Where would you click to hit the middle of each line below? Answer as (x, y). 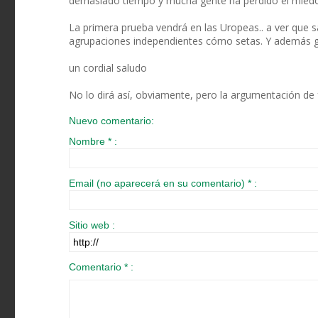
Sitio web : (92, 225)
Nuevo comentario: (111, 121)
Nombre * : (93, 142)
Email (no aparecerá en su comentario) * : (163, 183)
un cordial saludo (108, 68)
